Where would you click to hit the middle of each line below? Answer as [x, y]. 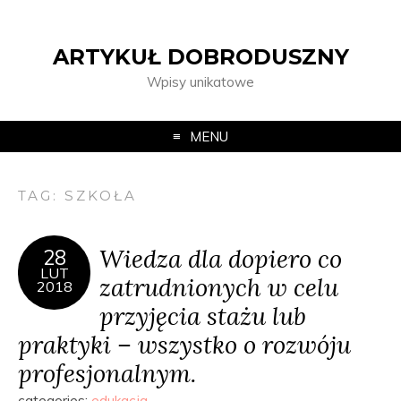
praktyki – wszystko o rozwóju [184, 344]
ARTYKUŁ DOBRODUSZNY [200, 57]
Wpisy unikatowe [200, 82]
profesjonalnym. [107, 373]
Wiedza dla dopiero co [221, 258]
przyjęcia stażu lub [203, 316]
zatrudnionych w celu [219, 287]
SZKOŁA [101, 196]
